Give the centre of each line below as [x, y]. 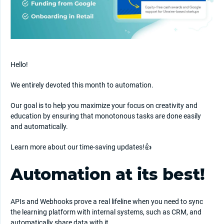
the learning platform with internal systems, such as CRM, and [106, 212]
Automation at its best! [108, 174]
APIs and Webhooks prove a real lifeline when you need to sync [107, 202]
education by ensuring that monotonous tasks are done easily [106, 116]
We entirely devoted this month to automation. [82, 85]
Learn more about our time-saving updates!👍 [81, 147]
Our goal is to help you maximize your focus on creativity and [104, 106]
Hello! [19, 65]
